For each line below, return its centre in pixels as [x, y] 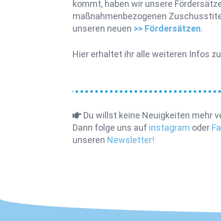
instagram [170, 128]
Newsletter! [131, 140]
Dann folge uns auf [111, 128]
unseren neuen [103, 28]
